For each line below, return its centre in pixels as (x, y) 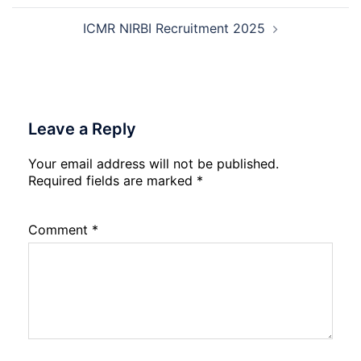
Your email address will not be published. (154, 164)
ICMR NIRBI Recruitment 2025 (174, 28)
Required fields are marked (112, 180)
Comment (60, 230)
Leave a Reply (82, 129)
